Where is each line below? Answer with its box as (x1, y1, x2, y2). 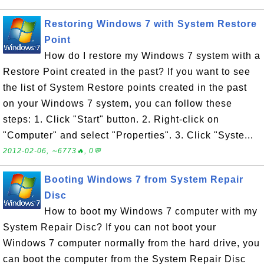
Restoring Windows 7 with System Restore (44, 19, 257, 29)
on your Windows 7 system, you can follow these (3, 98, 232, 108)
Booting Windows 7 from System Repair (44, 174, 243, 184)
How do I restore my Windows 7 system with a (44, 51, 260, 61)
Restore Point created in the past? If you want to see (3, 67, 250, 77)
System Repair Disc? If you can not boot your (3, 222, 216, 232)
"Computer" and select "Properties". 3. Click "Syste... (3, 130, 253, 140)
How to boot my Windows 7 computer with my (44, 206, 258, 216)
